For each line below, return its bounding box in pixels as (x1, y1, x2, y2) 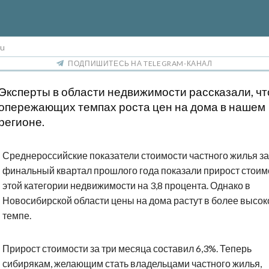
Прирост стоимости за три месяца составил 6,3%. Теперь (2, 243, 252, 255)
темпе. (2, 210, 31, 222)
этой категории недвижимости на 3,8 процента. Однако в (2, 180, 250, 192)
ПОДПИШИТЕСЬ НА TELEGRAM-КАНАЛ (68, 59, 213, 68)
